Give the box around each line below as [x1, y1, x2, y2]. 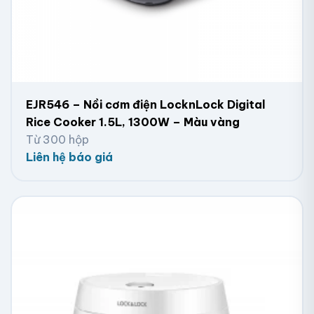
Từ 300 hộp [26, 132, 89, 147]
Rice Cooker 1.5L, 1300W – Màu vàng [26, 115, 240, 130]
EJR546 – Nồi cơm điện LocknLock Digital [26, 97, 266, 112]
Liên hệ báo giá [26, 150, 113, 165]
